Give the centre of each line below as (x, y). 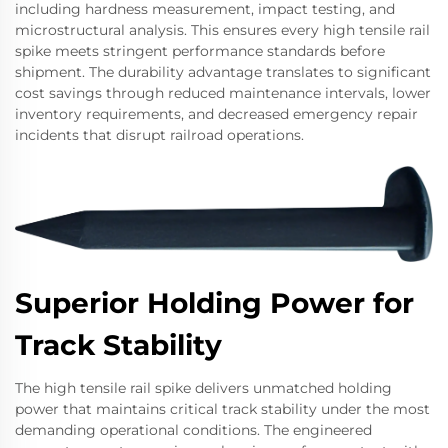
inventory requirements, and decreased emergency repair (216, 113)
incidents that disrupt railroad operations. (159, 134)
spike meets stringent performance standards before (200, 50)
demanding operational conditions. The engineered (193, 429)
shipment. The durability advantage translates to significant (223, 71)
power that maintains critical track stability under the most (222, 408)
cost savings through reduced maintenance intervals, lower (223, 92)
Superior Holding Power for (214, 302)
